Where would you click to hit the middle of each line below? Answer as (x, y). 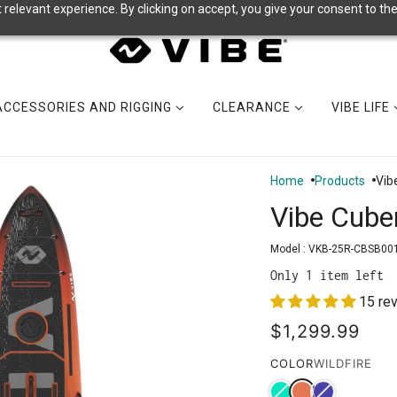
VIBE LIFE (362, 107)
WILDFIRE (343, 364)
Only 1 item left (327, 276)
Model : (289, 249)
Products (340, 181)
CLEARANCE (253, 107)
